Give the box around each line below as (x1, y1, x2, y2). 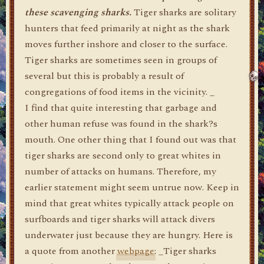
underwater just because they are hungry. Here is (25, 228, 233, 242)
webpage (117, 244, 154, 258)
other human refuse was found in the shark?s (25, 117, 217, 131)
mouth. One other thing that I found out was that (25, 133, 236, 147)
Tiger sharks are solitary (131, 5, 236, 19)
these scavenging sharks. (25, 5, 131, 19)
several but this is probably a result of (25, 69, 184, 83)
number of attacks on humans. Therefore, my (25, 164, 216, 179)
